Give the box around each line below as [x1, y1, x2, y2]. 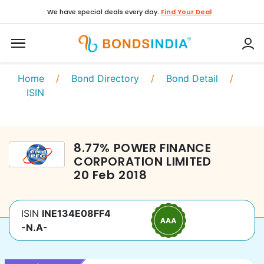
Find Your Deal [161, 7, 212, 16]
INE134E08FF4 [42, 207, 111, 219]
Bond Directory [71, 72, 139, 84]
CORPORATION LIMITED [74, 153, 212, 170]
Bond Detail [166, 72, 218, 84]
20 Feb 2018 [74, 167, 147, 183]
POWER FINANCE [113, 140, 212, 156]
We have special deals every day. [47, 7, 159, 16]
